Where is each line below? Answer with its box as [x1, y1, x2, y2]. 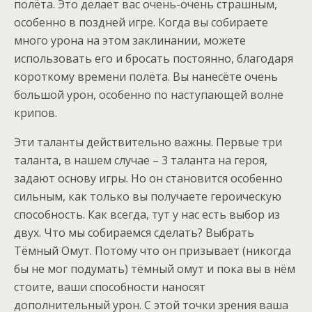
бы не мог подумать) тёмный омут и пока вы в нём [14, 261, 295, 276]
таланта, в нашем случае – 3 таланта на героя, [14, 153, 267, 168]
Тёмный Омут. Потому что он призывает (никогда [14, 243, 291, 258]
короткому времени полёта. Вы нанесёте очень [14, 69, 278, 84]
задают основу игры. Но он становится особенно [14, 171, 283, 186]
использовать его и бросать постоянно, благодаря [14, 51, 293, 66]
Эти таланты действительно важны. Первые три [14, 134, 282, 150]
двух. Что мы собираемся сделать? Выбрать [14, 225, 254, 240]
